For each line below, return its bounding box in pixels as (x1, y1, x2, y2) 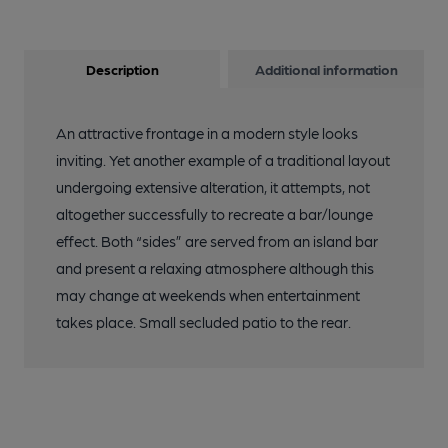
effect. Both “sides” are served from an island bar (56, 232, 378, 250)
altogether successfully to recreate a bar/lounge (56, 205, 373, 223)
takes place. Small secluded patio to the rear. (56, 313, 351, 331)
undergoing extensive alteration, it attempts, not (56, 178, 370, 196)
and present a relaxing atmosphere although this (56, 259, 374, 277)
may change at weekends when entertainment (56, 286, 360, 304)
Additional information (254, 61, 398, 77)
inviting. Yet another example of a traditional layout (56, 151, 390, 169)
